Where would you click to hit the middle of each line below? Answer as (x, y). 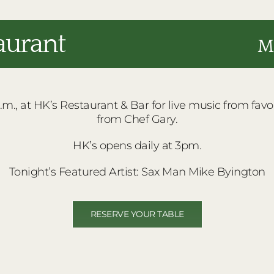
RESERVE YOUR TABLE (137, 214)
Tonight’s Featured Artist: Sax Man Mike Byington (137, 172)
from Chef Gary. (137, 119)
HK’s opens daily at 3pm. (137, 146)
